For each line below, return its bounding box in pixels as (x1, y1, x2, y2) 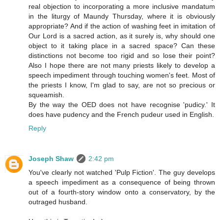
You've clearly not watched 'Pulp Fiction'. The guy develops (28, 168, 215, 177)
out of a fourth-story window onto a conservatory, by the (28, 188, 215, 196)
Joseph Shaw (28, 155, 74, 163)
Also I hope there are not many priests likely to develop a (28, 61, 215, 70)
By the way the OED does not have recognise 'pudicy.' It (28, 101, 215, 109)
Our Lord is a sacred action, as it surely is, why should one (28, 32, 215, 40)
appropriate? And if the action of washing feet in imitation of (28, 22, 215, 30)
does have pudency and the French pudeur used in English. (28, 110, 214, 119)
